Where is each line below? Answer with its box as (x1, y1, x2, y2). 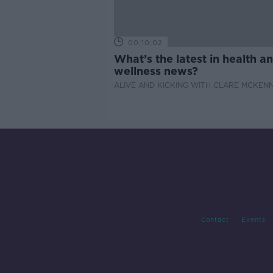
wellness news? (113, 65, 198, 77)
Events (241, 216, 266, 224)
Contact (200, 216, 229, 224)
